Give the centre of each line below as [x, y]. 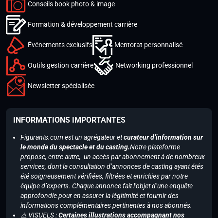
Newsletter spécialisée [61, 85]
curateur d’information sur [163, 137]
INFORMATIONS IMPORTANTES [69, 120]
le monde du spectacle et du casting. [75, 147]
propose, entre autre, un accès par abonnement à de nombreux [113, 157]
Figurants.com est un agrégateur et [72, 137]
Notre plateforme [155, 147]
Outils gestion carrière [61, 65]
